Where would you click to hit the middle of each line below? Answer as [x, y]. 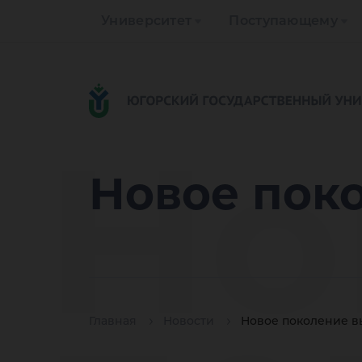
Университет [147, 21]
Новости [189, 321]
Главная [113, 321]
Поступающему [283, 21]
